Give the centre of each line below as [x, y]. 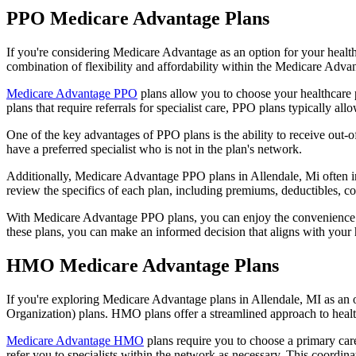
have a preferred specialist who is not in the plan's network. [154, 149]
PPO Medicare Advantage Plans [140, 18]
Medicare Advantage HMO [75, 340]
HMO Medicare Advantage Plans [145, 265]
